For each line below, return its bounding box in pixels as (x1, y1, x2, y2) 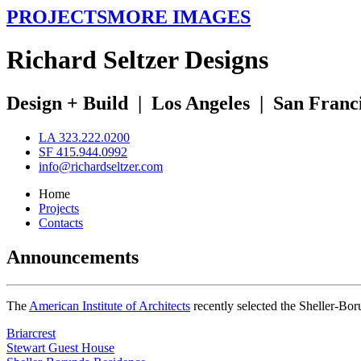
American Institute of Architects (29, 298, 190, 313)
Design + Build (6, 92, 128, 114)
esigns (203, 45, 268, 75)
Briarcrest (6, 326, 56, 340)
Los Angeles (151, 92, 250, 114)
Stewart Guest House (6, 340, 114, 355)
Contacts (39, 215, 83, 230)
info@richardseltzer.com (39, 159, 163, 173)
